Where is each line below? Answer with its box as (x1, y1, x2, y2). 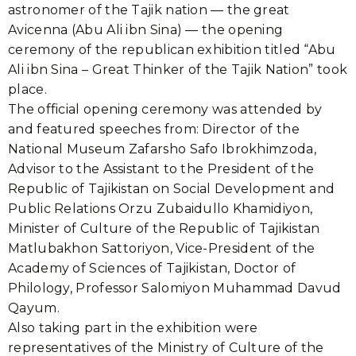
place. (8, 82, 47, 97)
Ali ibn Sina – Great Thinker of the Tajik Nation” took (8, 62, 348, 77)
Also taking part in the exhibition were (8, 320, 258, 335)
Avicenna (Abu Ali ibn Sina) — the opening (8, 22, 284, 37)
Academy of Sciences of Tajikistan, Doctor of (8, 261, 296, 276)
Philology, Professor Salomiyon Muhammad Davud (8, 281, 342, 296)
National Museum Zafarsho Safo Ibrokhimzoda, (8, 141, 316, 157)
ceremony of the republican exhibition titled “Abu (8, 42, 336, 57)
